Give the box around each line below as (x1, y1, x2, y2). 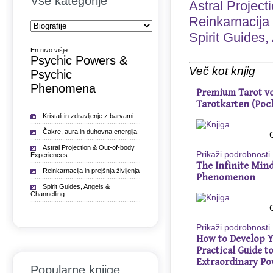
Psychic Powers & (30, 54, 127, 67)
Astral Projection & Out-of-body (43, 144, 135, 151)
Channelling (30, 190, 65, 197)
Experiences (30, 151, 68, 158)
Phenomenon (196, 172, 255, 183)
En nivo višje (30, 46, 68, 54)
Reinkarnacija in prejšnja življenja (43, 167, 140, 174)
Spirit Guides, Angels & (43, 183, 110, 190)
